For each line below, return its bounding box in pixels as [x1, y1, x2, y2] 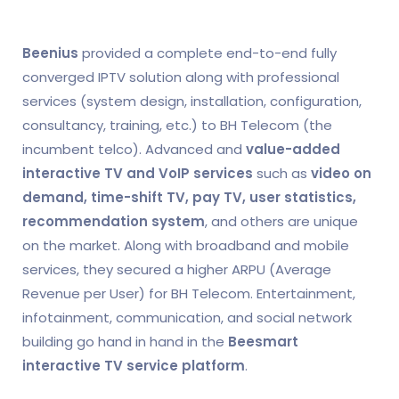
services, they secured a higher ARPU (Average [22, 259, 331, 279]
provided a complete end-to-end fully [78, 43, 337, 62]
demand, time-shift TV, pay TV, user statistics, [22, 187, 356, 207]
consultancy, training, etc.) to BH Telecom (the [22, 115, 332, 134]
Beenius [22, 43, 78, 62]
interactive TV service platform [22, 355, 245, 375]
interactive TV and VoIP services [22, 163, 253, 183]
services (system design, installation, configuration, [22, 91, 362, 110]
